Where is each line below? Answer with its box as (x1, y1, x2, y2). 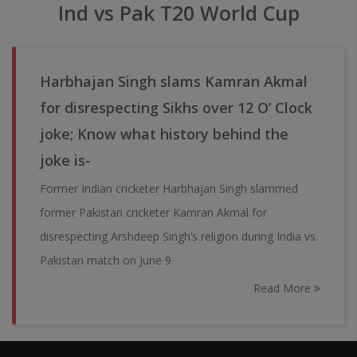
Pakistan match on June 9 (40, 253, 171, 268)
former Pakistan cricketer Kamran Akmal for (40, 205, 267, 220)
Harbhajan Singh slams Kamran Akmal (40, 72, 308, 91)
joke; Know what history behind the (40, 124, 288, 143)
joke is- (40, 151, 91, 170)
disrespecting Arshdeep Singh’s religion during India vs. (40, 229, 318, 244)
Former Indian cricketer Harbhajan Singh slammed (40, 181, 298, 196)
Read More (253, 280, 314, 296)
